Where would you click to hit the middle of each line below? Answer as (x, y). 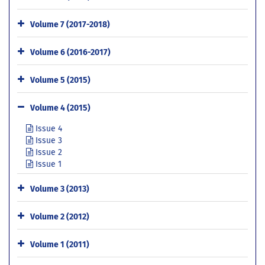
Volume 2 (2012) (60, 217)
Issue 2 (48, 153)
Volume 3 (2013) (60, 189)
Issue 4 (48, 129)
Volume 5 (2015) (60, 80)
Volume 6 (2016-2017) (70, 53)
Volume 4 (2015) (60, 108)
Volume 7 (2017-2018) (70, 25)
